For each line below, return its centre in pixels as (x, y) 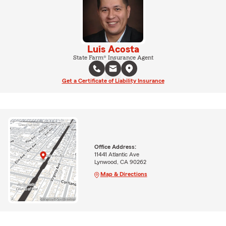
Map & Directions (124, 174)
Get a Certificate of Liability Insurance (113, 81)
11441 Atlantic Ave (117, 154)
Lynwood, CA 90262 (120, 162)
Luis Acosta (113, 49)
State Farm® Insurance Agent (113, 58)
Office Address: (115, 147)
